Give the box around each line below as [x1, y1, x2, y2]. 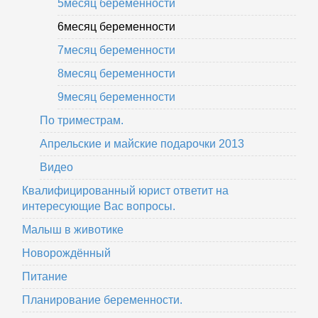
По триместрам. [40, 114, 124, 127]
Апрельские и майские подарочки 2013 [40, 138, 244, 150]
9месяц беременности [57, 91, 175, 104]
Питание [22, 270, 67, 283]
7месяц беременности [57, 44, 175, 57]
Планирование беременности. [22, 294, 182, 307]
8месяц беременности [57, 67, 175, 80]
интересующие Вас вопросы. [22, 200, 175, 213]
